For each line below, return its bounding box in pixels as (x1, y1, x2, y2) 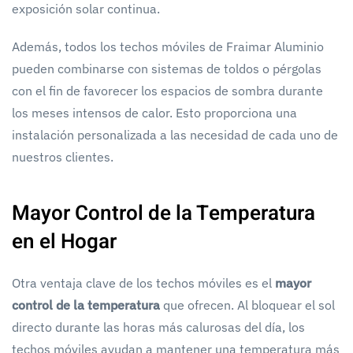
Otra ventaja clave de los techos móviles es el (12, 274, 272, 291)
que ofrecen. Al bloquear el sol (163, 296, 335, 313)
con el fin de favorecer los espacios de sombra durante (12, 82, 323, 98)
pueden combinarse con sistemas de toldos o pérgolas (12, 60, 321, 76)
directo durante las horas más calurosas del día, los (12, 318, 305, 335)
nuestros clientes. (12, 148, 113, 165)
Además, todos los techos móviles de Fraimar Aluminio (12, 38, 324, 54)
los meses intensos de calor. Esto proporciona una (12, 104, 297, 121)
